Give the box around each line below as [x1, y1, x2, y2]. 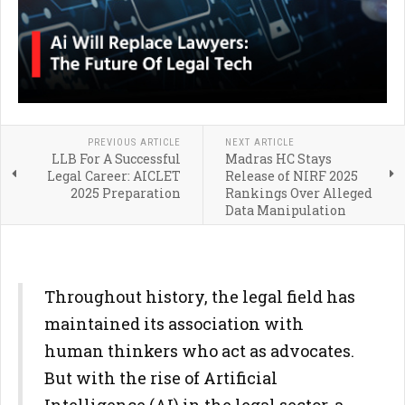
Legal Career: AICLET [46, 167, 181, 184]
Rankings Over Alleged [224, 184, 372, 202]
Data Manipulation [224, 202, 346, 219]
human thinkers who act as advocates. [44, 340, 354, 362]
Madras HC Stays [224, 150, 332, 167]
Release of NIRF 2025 [224, 167, 358, 184]
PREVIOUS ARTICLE [87, 137, 181, 148]
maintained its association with [44, 313, 304, 334]
